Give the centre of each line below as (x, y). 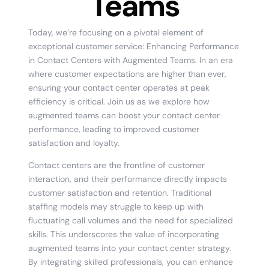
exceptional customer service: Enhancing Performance (133, 46)
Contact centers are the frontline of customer (116, 165)
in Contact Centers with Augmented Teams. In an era (130, 60)
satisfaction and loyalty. (74, 143)
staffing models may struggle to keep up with (116, 206)
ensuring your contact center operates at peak (119, 87)
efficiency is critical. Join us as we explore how (119, 101)
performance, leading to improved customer (113, 129)
